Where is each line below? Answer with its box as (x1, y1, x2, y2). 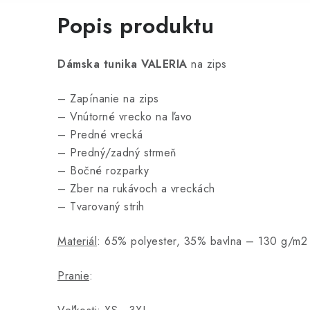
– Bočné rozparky (57, 163, 149, 179)
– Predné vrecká (57, 127, 143, 143)
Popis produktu (57, 10, 214, 42)
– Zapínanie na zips (57, 91, 159, 107)
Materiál (57, 233, 97, 250)
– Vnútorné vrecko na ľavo (57, 109, 192, 125)
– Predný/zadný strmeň (57, 145, 176, 161)
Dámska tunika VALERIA (57, 56, 191, 73)
